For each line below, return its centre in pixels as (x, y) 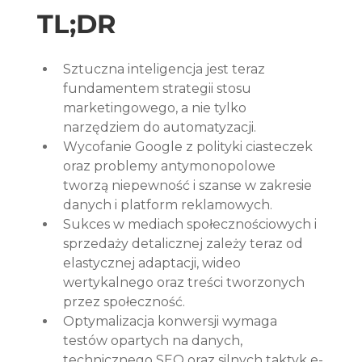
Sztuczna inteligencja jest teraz (166, 69)
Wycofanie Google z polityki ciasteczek (190, 146)
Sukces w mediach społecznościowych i (192, 224)
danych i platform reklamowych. (168, 204)
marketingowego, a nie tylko (157, 107)
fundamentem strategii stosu (159, 88)
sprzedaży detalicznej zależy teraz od (185, 243)
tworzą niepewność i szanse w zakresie (189, 185)
